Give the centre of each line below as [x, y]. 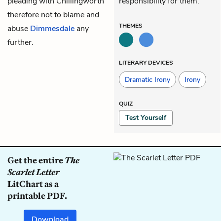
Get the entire [36, 160]
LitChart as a [33, 184]
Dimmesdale [52, 28]
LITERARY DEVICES [146, 62]
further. [20, 42]
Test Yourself [146, 117]
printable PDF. [37, 196]
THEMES [131, 25]
